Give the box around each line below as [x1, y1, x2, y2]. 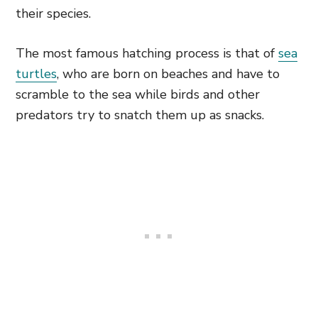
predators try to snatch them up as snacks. [16, 106, 264, 124]
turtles [16, 65, 57, 82]
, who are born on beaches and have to [57, 65, 280, 82]
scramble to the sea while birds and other [16, 86, 260, 103]
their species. [16, 5, 91, 22]
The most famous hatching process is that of [16, 45, 278, 62]
